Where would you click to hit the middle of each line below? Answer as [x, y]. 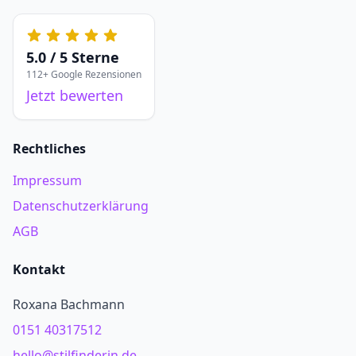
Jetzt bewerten [75, 95]
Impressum [47, 180]
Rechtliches [49, 149]
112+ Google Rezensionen [84, 74]
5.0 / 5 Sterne [73, 57]
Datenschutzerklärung [81, 206]
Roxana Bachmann [69, 304]
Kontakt [39, 269]
